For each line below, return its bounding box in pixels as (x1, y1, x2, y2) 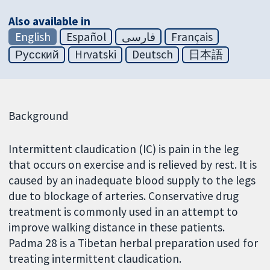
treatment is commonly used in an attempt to (8, 204, 239, 219)
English (14, 29, 51, 44)
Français (171, 29, 213, 44)
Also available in (8, 13, 90, 28)
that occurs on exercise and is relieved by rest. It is (8, 157, 257, 172)
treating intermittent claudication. (8, 251, 182, 266)
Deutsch (131, 47, 173, 62)
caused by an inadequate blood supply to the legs (8, 173, 256, 188)
